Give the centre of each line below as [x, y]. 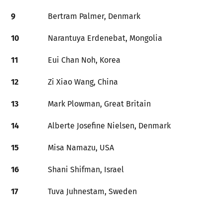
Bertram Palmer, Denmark [94, 16]
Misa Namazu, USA [81, 148]
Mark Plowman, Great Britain [99, 104]
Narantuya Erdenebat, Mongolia [105, 38]
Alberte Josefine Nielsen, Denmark [109, 126]
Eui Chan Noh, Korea [84, 60]
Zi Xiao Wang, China [83, 82]
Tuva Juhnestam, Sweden [92, 191]
